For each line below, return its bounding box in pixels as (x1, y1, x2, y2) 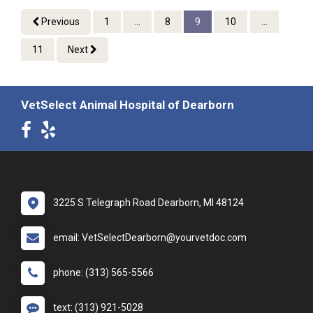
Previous (39, 16, 80, 28)
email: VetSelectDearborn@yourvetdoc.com (53, 232, 247, 244)
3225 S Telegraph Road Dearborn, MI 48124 (53, 197, 244, 209)
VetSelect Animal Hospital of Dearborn (21, 98, 234, 112)
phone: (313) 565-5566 (53, 267, 154, 279)
